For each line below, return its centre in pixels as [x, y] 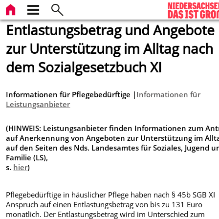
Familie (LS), [27, 157]
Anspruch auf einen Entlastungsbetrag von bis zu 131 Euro [104, 205]
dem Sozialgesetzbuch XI [84, 67]
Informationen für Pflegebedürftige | [71, 95]
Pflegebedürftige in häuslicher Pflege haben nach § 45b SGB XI [111, 195]
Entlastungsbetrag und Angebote [110, 30]
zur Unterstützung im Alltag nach [110, 48]
